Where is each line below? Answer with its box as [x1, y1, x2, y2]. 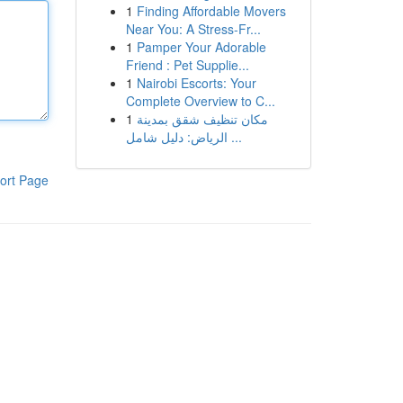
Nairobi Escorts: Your [136, 74, 256, 92]
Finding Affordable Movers [136, 2, 286, 20]
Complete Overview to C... [125, 92, 275, 110]
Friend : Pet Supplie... [125, 56, 249, 74]
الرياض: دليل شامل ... [227, 128, 242, 146]
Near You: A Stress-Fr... [125, 20, 261, 38]
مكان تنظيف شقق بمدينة [136, 110, 268, 128]
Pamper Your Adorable [136, 38, 266, 56]
